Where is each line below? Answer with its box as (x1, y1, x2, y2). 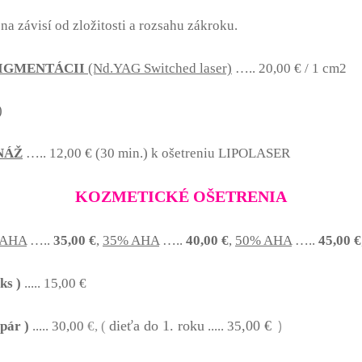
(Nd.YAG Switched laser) (88, 60, 232, 76)
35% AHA (103, 233, 159, 249)
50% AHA (235, 233, 292, 249)
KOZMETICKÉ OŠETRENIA (75, 187, 287, 206)
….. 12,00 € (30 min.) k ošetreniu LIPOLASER (23, 145, 290, 162)
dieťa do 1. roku (109, 318, 204, 335)
